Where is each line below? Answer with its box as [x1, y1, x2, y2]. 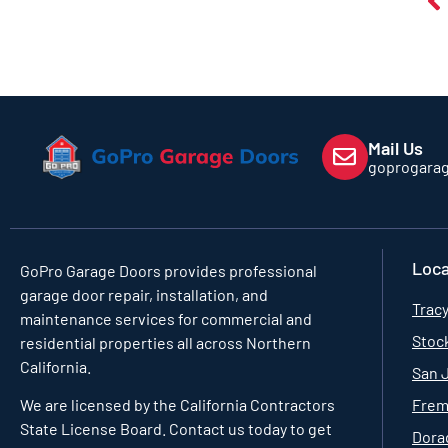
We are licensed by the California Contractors [20, 395, 335, 415]
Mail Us [367, 137, 423, 160]
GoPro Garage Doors [20, 260, 161, 280]
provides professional [161, 260, 317, 280]
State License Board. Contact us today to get [20, 419, 332, 439]
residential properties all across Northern [20, 332, 311, 352]
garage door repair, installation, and [20, 284, 268, 304]
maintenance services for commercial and [20, 308, 312, 328]
